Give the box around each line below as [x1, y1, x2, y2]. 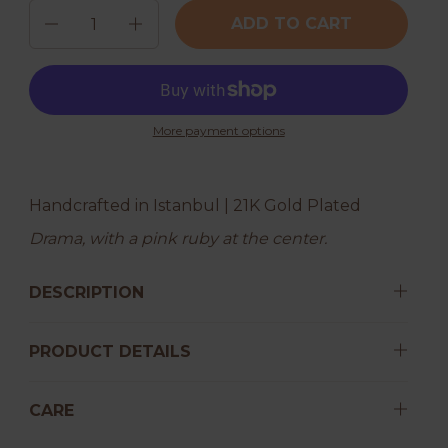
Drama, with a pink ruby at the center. [29, 229, 328, 248]
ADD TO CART [231, 14, 353, 33]
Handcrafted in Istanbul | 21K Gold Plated [29, 196, 362, 215]
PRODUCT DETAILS [29, 342, 192, 361]
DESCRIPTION [29, 283, 145, 302]
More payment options [152, 123, 285, 138]
